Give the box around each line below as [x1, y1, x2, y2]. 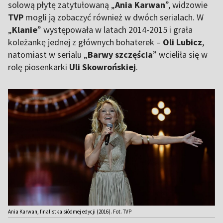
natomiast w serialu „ [8, 48, 88, 60]
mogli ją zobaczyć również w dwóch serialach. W [23, 11, 204, 23]
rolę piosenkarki [8, 61, 69, 73]
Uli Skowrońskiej [69, 61, 136, 73]
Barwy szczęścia [88, 48, 153, 60]
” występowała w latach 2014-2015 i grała [37, 23, 193, 35]
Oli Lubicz [163, 36, 202, 48]
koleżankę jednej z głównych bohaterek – [8, 36, 163, 48]
